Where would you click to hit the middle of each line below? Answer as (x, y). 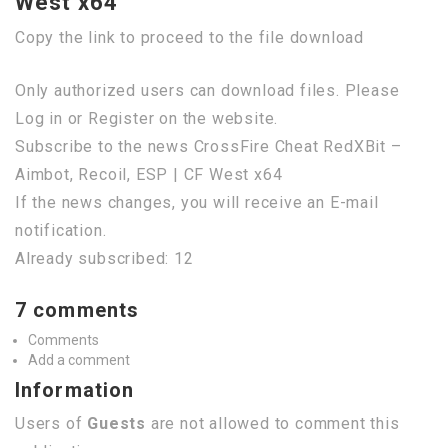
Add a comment (79, 360)
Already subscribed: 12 (104, 259)
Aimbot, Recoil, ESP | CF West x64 (149, 175)
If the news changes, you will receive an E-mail (197, 203)
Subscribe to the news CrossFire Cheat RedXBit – (208, 147)
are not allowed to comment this (273, 424)
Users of (51, 424)
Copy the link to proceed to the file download (189, 38)
